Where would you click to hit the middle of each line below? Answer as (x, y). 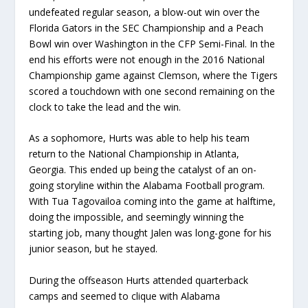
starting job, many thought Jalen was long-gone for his (151, 233)
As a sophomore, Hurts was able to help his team (140, 138)
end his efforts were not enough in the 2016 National (147, 59)
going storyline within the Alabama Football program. (147, 186)
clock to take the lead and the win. (105, 107)
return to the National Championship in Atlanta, (134, 154)
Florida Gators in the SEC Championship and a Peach (146, 27)
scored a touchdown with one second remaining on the (152, 91)
